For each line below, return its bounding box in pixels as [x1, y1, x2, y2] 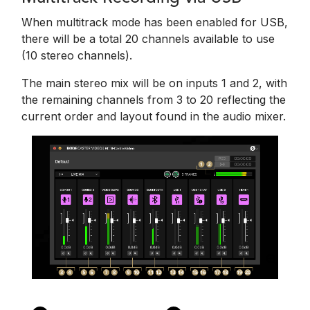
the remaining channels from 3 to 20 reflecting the [21, 92, 286, 107]
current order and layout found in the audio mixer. [21, 109, 286, 123]
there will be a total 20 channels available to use [21, 31, 275, 46]
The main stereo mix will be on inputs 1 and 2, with [21, 75, 287, 90]
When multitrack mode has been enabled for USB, [21, 15, 288, 29]
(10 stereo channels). [21, 48, 132, 62]
